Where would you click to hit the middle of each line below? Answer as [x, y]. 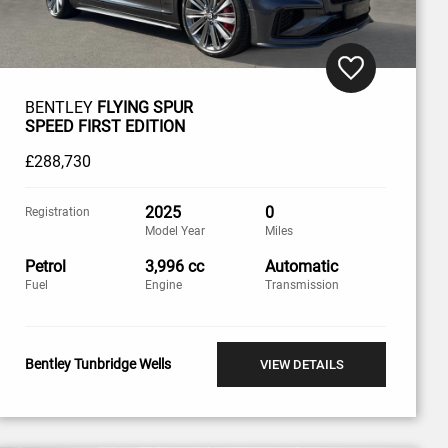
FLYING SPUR [144, 107]
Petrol [45, 266]
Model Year [175, 230]
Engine [164, 284]
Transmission [302, 284]
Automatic [302, 266]
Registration [57, 211]
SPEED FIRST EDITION [104, 126]
